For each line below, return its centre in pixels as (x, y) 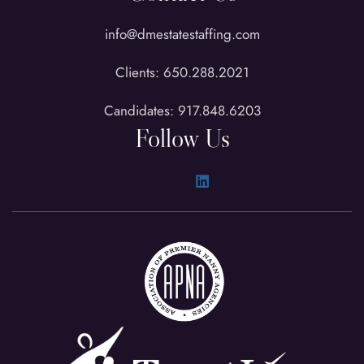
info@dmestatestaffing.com (182, 34)
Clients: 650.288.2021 (182, 72)
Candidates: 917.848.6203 (182, 110)
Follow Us (182, 138)
